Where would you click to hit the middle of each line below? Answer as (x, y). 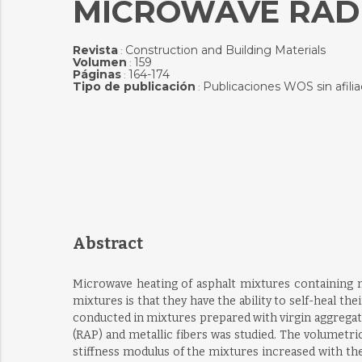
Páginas (97, 74)
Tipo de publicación (134, 86)
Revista (95, 50)
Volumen (99, 62)
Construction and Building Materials (225, 50)
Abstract (107, 243)
